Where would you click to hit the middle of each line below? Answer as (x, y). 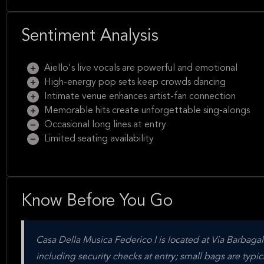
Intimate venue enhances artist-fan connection (139, 97)
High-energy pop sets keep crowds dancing (134, 82)
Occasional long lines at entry (104, 125)
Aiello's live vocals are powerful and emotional (140, 68)
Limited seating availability (98, 139)
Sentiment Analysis (90, 37)
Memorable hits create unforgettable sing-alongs (146, 111)
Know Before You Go (97, 202)
